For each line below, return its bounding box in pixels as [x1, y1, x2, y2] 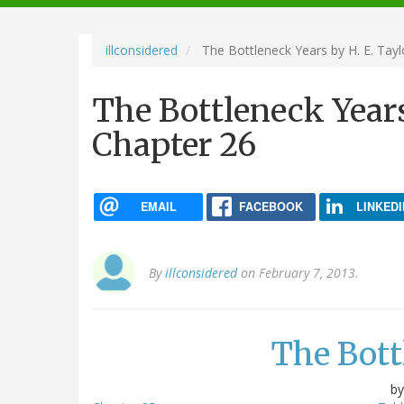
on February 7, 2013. [237, 264, 359, 282]
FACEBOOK [238, 197, 303, 215]
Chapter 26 [92, 124, 256, 165]
